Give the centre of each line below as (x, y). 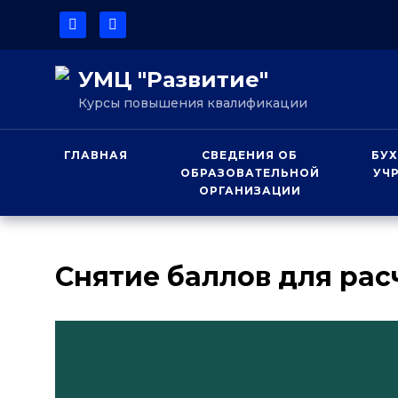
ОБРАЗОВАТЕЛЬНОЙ (250, 173)
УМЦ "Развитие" (173, 80)
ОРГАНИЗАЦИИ (250, 191)
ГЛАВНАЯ (96, 155)
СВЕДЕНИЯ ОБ (250, 155)
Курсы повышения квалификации (193, 103)
